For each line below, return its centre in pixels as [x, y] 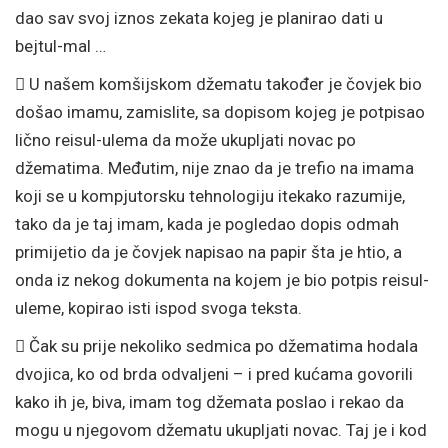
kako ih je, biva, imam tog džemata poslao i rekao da [209, 402]
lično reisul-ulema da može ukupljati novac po [185, 140]
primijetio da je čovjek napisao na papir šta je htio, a [208, 252]
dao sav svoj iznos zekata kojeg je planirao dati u [199, 18]
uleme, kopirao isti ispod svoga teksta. [160, 308]
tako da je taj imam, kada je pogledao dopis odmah [207, 224]
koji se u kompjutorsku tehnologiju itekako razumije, [210, 196]
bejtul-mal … [62, 46]
